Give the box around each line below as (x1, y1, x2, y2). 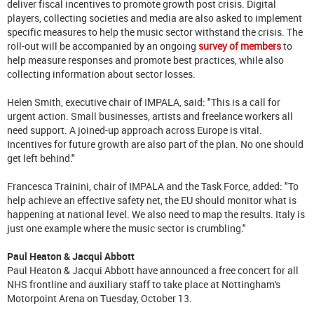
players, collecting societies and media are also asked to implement (7, 11, 302, 25)
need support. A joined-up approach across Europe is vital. (7, 123, 262, 137)
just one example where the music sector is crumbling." (7, 221, 248, 235)
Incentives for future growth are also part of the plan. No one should (7, 137, 303, 151)
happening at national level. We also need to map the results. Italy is (7, 207, 305, 221)
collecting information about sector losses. (7, 67, 200, 81)
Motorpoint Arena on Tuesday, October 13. (7, 291, 192, 305)
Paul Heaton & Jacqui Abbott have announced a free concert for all (7, 263, 299, 277)
